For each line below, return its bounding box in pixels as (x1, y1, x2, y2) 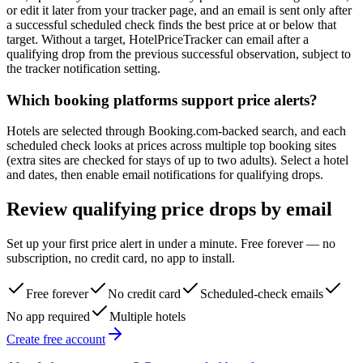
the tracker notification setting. (6, 61, 160, 75)
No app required (6, 310, 90, 324)
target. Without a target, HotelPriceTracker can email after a (6, 32, 309, 46)
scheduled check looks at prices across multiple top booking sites (6, 139, 336, 153)
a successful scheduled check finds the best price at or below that (6, 17, 336, 32)
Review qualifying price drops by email (6, 199, 332, 220)
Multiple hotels (109, 310, 186, 324)
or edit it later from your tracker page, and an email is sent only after (6, 2, 352, 17)
